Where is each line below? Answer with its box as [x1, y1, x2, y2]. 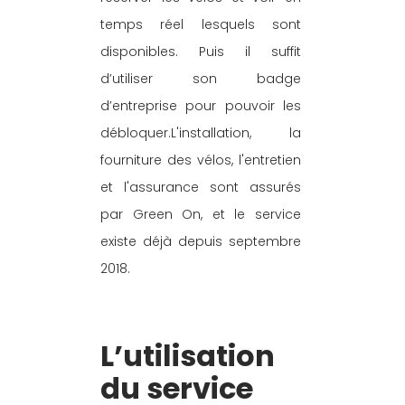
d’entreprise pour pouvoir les [100, 96, 305, 115]
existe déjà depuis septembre [100, 231, 305, 250]
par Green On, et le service [100, 204, 305, 223]
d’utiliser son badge [100, 69, 305, 88]
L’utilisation [100, 334, 282, 376]
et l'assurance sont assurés [100, 177, 305, 196]
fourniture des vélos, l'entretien [100, 150, 305, 169]
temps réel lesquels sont [100, 14, 305, 33]
